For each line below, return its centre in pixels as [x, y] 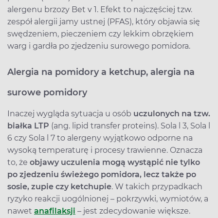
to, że [18, 162]
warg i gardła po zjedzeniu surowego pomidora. [99, 46]
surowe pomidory [47, 92]
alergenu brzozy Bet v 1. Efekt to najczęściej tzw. [100, 9]
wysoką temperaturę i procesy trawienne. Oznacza [105, 150]
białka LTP [28, 126]
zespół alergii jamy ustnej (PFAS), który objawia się [104, 21]
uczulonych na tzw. [172, 113]
